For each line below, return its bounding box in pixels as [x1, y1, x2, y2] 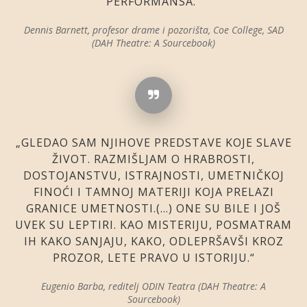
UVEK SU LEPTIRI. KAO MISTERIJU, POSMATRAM [15, 217, 292, 233]
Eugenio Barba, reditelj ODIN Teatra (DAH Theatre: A [41, 280, 266, 293]
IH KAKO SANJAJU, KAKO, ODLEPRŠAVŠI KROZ [23, 234, 284, 249]
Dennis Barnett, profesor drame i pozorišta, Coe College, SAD [23, 23, 284, 37]
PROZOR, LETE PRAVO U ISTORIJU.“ [52, 250, 255, 266]
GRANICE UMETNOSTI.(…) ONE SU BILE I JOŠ [26, 201, 281, 217]
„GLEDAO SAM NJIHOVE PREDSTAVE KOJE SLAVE [15, 135, 292, 151]
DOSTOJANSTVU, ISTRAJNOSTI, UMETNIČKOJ [23, 168, 284, 184]
